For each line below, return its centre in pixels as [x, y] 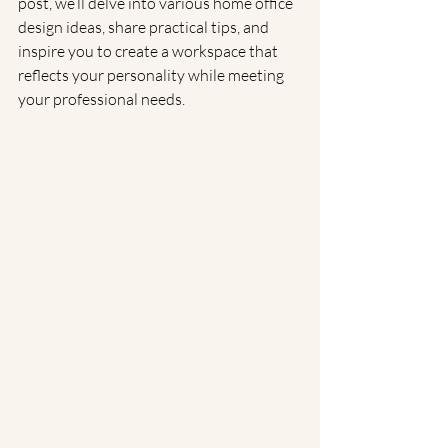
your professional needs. [101, 99]
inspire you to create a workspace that [149, 51]
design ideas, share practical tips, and [145, 27]
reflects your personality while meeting [152, 75]
